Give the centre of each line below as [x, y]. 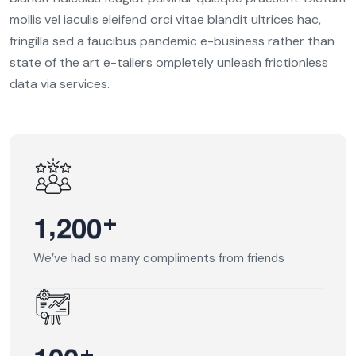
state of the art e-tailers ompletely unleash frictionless [169, 63]
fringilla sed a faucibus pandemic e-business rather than [172, 41]
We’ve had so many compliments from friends [159, 259]
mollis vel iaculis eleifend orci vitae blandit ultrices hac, [165, 20]
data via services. [60, 84]
